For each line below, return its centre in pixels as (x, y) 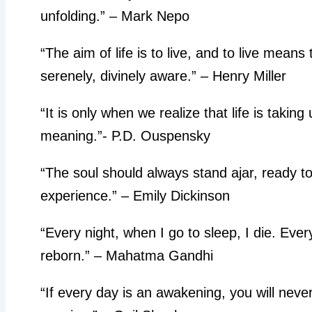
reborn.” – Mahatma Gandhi (127, 255)
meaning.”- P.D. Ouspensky (125, 135)
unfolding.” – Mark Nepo (115, 16)
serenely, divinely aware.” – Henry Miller (163, 76)
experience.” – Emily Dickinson (135, 195)
